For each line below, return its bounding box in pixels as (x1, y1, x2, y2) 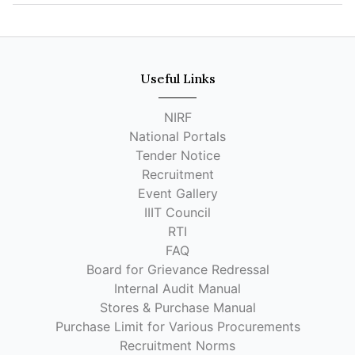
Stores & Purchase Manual (99, 300, 256, 315)
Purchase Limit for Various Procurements (55, 319, 300, 334)
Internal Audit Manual (114, 281, 241, 296)
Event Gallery (137, 185, 218, 201)
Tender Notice (135, 147, 220, 163)
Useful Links (139, 71, 216, 86)
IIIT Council (144, 204, 211, 220)
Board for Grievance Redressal (86, 261, 269, 277)
